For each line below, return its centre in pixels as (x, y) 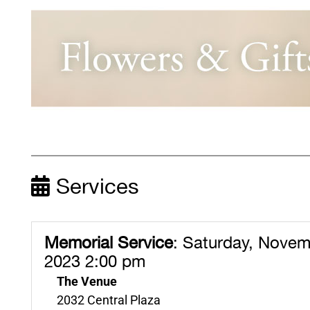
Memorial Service (108, 243)
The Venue (86, 281)
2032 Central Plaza (108, 300)
